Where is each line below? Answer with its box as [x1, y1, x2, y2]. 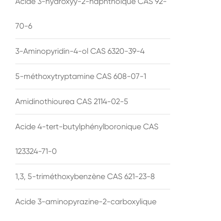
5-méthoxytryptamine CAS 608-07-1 [15, 71, 146, 81]
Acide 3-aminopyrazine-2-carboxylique [15, 196, 156, 206]
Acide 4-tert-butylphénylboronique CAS [15, 121, 158, 131]
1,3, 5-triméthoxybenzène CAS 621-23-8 [15, 171, 155, 181]
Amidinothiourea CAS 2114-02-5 [15, 96, 128, 106]
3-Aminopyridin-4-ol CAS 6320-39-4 [15, 46, 145, 56]
